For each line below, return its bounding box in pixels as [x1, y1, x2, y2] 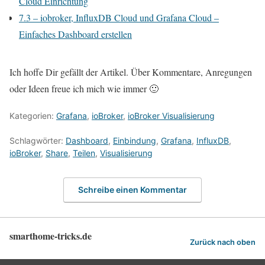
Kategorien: [9, 110, 56, 121]
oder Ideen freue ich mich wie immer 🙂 [9, 82, 159, 95]
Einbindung [113, 135, 156, 146]
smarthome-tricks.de [9, 229, 92, 243]
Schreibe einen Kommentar [78, 185, 187, 195]
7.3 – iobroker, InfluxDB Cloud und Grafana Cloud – [19, 11, 219, 24]
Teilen [73, 147, 95, 158]
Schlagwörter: [9, 135, 66, 146]
